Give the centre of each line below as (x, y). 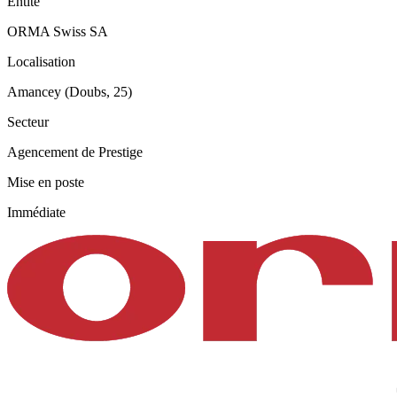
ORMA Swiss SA (58, 31)
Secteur (28, 121)
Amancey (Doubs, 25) (70, 91)
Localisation (41, 61)
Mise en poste (46, 182)
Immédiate (36, 212)
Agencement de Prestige (75, 152)
